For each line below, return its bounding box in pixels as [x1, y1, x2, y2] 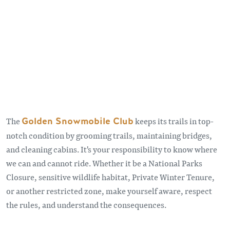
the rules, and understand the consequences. [6, 198, 166, 210]
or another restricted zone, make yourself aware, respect [6, 184, 212, 197]
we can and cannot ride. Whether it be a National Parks [6, 157, 202, 169]
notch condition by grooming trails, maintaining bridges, [6, 129, 212, 141]
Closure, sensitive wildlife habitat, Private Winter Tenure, [6, 170, 215, 183]
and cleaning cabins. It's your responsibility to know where [6, 143, 217, 155]
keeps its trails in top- [133, 114, 214, 127]
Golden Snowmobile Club [22, 114, 133, 127]
